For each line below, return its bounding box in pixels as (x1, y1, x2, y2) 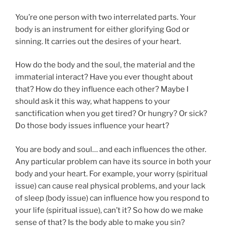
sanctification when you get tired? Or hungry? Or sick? (15, 109, 207, 119)
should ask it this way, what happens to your (15, 97, 170, 106)
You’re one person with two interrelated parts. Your (15, 12, 196, 22)
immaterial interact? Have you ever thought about (15, 72, 193, 82)
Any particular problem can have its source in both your (15, 157, 211, 166)
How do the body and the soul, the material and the (15, 60, 195, 70)
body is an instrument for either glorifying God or (15, 24, 190, 34)
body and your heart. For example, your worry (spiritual (15, 169, 208, 178)
